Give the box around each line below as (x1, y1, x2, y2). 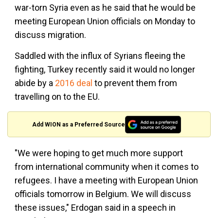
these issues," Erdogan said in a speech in (15, 202, 176, 213)
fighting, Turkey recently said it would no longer (15, 64, 195, 75)
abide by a (15, 78, 55, 89)
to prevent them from (92, 78, 177, 89)
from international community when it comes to (15, 162, 199, 172)
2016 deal (55, 78, 92, 89)
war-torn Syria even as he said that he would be (15, 2, 196, 13)
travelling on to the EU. (15, 91, 100, 102)
